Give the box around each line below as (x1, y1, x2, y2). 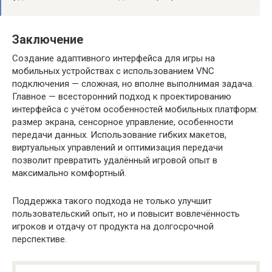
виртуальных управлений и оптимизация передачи (12, 142, 223, 154)
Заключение (12, 33, 83, 47)
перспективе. (12, 234, 67, 245)
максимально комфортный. (12, 168, 126, 179)
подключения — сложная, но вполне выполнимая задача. (12, 78, 254, 90)
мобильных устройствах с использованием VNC (12, 66, 214, 77)
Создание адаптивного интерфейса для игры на (12, 53, 215, 64)
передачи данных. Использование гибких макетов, (12, 129, 226, 141)
